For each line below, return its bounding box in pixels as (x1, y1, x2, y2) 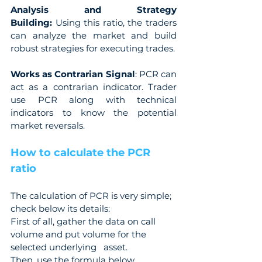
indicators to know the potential (11, 106, 177, 118)
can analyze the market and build (11, 29, 177, 41)
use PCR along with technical (11, 94, 177, 105)
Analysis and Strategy (11, 4, 177, 15)
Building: (11, 16, 52, 28)
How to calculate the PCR (11, 146, 153, 159)
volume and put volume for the (11, 228, 149, 240)
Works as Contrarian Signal (11, 68, 135, 80)
